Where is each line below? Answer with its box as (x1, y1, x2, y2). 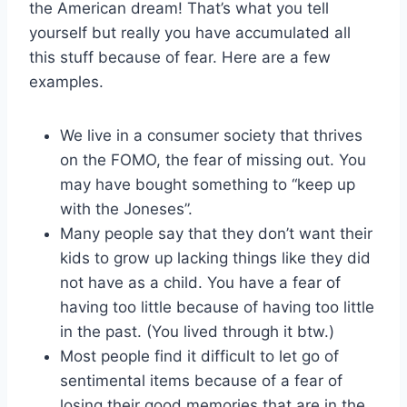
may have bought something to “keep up (60, 174, 355, 194)
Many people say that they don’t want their (60, 223, 372, 243)
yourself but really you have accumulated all (29, 23, 351, 42)
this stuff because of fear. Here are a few (29, 47, 331, 66)
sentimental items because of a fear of (60, 371, 342, 390)
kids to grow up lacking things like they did (60, 248, 371, 267)
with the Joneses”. (60, 199, 193, 218)
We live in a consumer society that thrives (60, 125, 362, 144)
